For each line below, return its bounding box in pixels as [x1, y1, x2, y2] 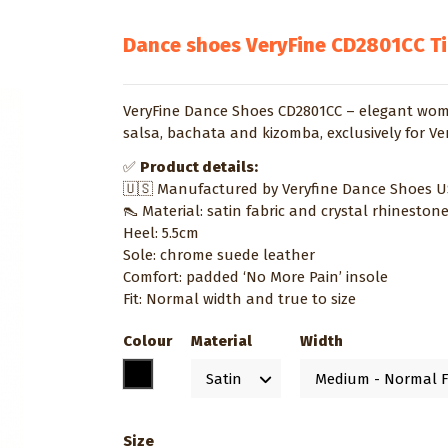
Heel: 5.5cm [123, 224, 204, 242]
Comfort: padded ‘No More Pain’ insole [123, 268, 393, 286]
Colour [123, 331, 173, 350]
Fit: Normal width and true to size [123, 290, 357, 308]
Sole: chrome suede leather [123, 246, 320, 264]
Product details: [140, 158, 259, 176]
